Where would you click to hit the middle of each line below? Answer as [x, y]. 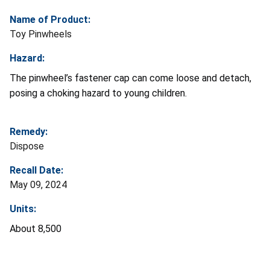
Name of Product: [50, 19]
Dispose [27, 146]
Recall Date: [36, 170]
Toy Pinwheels [41, 34]
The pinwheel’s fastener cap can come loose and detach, [130, 78]
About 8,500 [36, 228]
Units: [23, 209]
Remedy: [29, 131]
